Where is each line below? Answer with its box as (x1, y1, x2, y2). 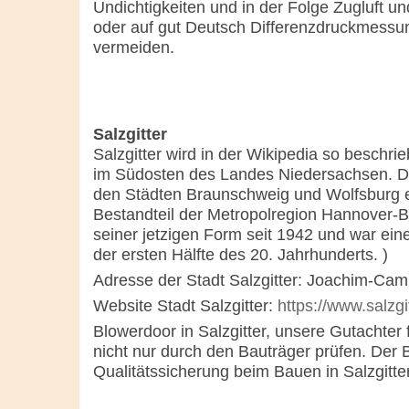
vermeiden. (93, 38, 174, 58)
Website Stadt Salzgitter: (93, 297, 278, 316)
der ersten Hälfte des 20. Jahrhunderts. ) (93, 246, 388, 265)
